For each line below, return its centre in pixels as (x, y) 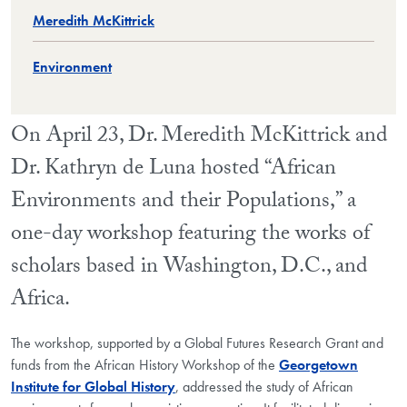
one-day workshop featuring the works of (190, 236)
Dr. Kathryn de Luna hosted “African (174, 171)
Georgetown (318, 365)
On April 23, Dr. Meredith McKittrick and (199, 138)
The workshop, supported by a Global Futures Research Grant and (197, 343)
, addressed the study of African (264, 387)
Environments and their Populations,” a (184, 203)
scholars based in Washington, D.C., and (189, 269)
